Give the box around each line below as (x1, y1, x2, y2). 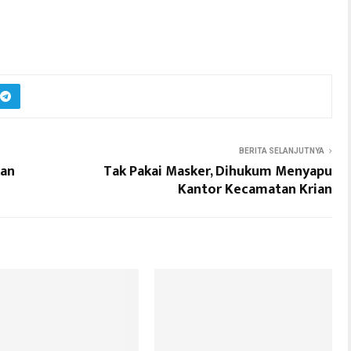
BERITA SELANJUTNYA (239, 146, 324, 155)
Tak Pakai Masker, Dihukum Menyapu (103, 159, 332, 183)
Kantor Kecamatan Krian (178, 177, 332, 201)
